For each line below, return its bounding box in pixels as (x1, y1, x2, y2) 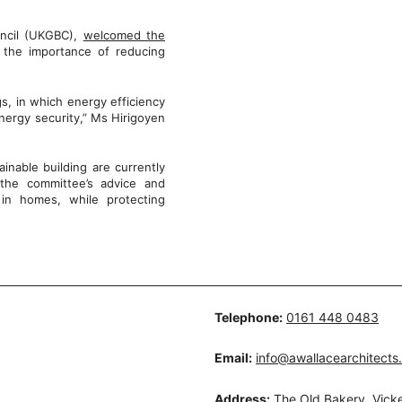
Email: (214, 350, 252, 366)
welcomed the (83, 28, 165, 42)
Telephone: (214, 310, 283, 326)
